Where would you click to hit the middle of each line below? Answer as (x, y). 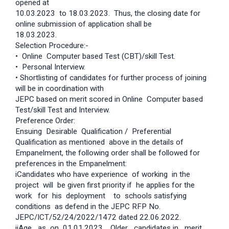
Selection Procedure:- (52, 45)
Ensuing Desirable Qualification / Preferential (94, 131)
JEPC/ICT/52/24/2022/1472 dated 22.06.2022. (98, 217)
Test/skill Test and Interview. (63, 110)
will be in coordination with (60, 88)
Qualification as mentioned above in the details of (99, 142)
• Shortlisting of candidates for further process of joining (111, 77)
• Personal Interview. (50, 67)
